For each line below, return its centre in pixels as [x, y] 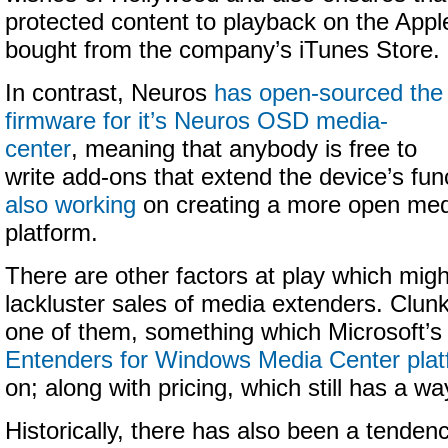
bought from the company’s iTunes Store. [222, 50]
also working [70, 205]
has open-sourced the [328, 93]
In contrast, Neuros [109, 93]
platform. [51, 233]
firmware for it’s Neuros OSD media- [196, 121]
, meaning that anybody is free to [244, 149]
